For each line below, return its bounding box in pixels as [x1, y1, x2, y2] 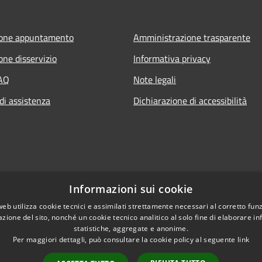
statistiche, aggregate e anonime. [74, 223, 188, 233]
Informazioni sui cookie [69, 182, 193, 196]
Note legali [133, 72, 176, 87]
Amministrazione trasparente [133, 30, 250, 44]
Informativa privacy [133, 51, 211, 65]
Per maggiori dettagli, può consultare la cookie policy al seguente [12, 235, 237, 244]
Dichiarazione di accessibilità [133, 93, 247, 108]
